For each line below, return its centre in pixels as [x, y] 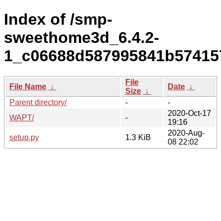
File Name [28, 86]
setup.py [24, 137]
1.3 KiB [138, 137]
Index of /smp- [58, 19]
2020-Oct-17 [189, 113]
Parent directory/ [38, 102]
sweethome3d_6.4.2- [82, 38]
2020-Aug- [186, 133]
